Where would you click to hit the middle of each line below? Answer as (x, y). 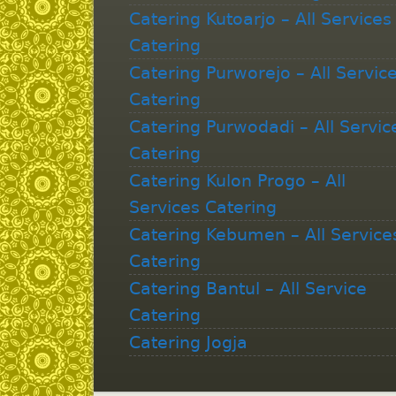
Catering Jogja (188, 342)
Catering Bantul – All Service (247, 288)
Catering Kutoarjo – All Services (260, 18)
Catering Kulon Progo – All (237, 180)
